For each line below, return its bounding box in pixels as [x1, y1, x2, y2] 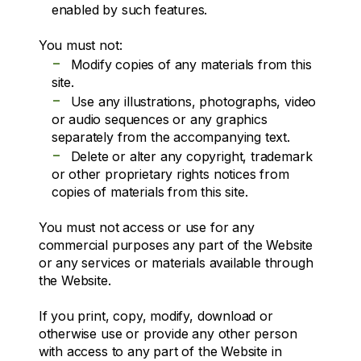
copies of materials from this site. [51, 183, 248, 200]
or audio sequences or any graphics [51, 110, 268, 127]
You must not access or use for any [38, 218, 255, 235]
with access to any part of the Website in [38, 342, 282, 359]
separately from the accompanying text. [51, 128, 290, 145]
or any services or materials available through [38, 254, 313, 271]
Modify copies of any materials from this [70, 56, 312, 73]
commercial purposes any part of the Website [38, 236, 313, 253]
